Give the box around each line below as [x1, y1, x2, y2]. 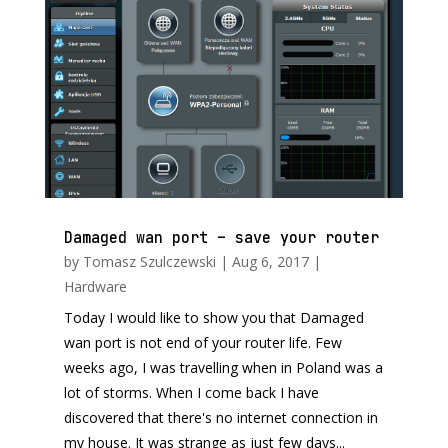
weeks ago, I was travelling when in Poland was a [63, 358, 383, 378]
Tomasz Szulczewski [82, 252, 216, 272]
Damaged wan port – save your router [63, 228, 379, 249]
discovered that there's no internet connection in [63, 408, 378, 428]
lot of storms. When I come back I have [63, 383, 319, 403]
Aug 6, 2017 [231, 252, 309, 272]
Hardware [63, 277, 127, 297]
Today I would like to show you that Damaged [63, 308, 364, 328]
